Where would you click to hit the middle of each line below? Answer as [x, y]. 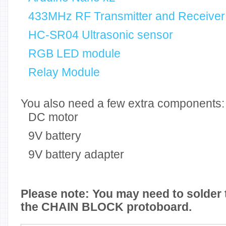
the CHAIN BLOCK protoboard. [106, 207]
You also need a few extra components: [123, 103]
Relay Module [64, 72]
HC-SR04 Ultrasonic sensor [101, 35]
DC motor [53, 117]
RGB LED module [74, 53]
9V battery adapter [76, 154]
